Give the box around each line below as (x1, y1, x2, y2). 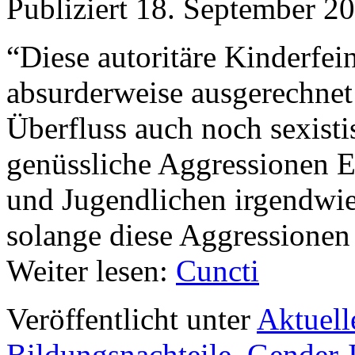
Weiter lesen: (6, 253, 176, 288)
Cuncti (176, 253, 259, 288)
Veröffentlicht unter (6, 301, 250, 336)
